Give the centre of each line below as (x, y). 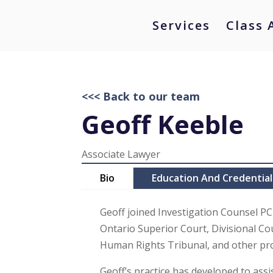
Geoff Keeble (163, 124)
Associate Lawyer (121, 154)
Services (182, 25)
